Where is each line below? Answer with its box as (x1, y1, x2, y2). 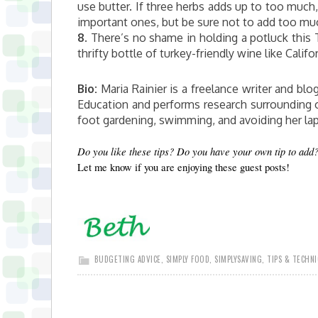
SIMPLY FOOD (165, 253, 209, 265)
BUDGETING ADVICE (94, 253, 161, 265)
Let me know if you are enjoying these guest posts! (77, 160, 290, 174)
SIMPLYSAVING (214, 253, 262, 265)
